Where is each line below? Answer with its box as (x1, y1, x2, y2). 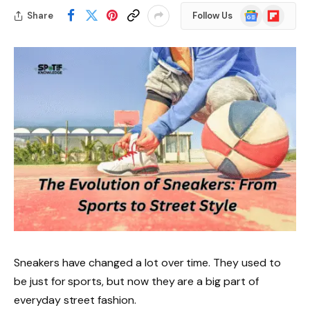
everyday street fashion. (14, 293, 136, 308)
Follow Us (192, 10, 232, 22)
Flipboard (262, 4, 304, 17)
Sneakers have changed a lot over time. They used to (14, 255, 281, 271)
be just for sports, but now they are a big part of (14, 274, 259, 289)
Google (239, 4, 273, 17)
